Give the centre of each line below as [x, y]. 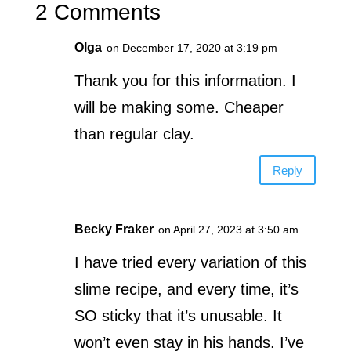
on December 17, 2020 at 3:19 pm [192, 48]
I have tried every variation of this [190, 263]
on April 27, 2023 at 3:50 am [228, 230]
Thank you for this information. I [185, 81]
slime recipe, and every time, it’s [186, 289]
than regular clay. [134, 134]
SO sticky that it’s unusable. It [178, 316]
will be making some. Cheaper [179, 108]
